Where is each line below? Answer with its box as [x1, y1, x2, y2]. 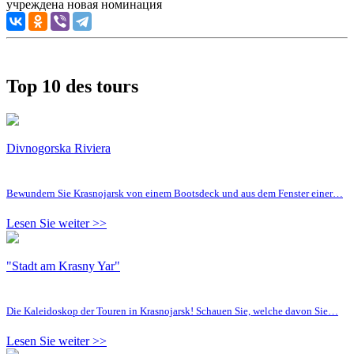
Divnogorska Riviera [6, 141, 111, 155]
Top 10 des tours [6, 75, 138, 96]
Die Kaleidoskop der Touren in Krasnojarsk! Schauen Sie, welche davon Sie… [6, 304, 338, 317]
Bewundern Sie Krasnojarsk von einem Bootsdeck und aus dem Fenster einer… [6, 186, 343, 199]
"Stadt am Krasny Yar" [6, 258, 120, 273]
